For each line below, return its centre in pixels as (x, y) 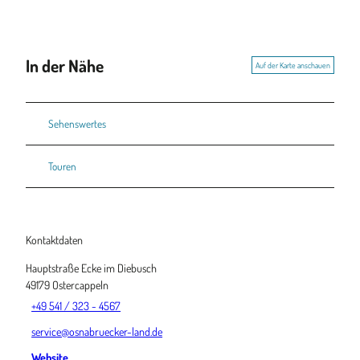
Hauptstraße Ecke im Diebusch (91, 267)
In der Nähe (65, 65)
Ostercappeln (80, 284)
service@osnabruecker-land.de (97, 331)
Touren (62, 166)
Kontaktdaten (54, 239)
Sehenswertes (77, 124)
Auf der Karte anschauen (293, 65)
